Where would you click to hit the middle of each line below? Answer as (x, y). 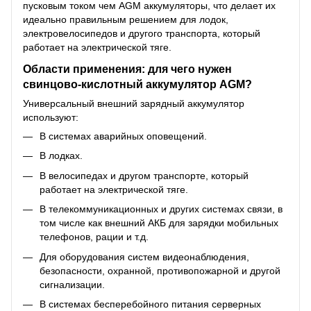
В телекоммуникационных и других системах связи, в (161, 209)
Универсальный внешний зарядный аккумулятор (134, 103)
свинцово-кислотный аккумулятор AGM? (137, 84)
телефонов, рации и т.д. (94, 237)
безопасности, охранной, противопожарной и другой (160, 270)
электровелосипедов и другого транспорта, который (142, 34)
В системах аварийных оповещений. (123, 136)
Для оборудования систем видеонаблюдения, (144, 257)
